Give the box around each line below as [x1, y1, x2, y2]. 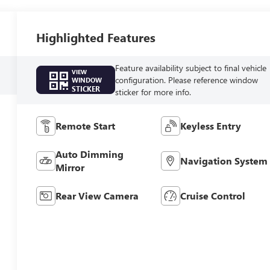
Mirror [55, 160, 85, 174]
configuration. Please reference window [115, 74, 258, 86]
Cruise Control [180, 189, 245, 202]
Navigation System [180, 154, 268, 167]
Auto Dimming [55, 147, 124, 160]
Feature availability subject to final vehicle [115, 61, 266, 74]
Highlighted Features [36, 28, 156, 45]
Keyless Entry [180, 119, 241, 132]
